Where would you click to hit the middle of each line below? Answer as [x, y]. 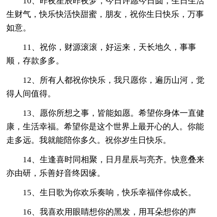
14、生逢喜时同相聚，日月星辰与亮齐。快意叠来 [114, 159]
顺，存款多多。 [35, 61]
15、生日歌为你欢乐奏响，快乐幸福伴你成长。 [110, 192]
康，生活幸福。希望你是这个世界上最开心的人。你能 [105, 126]
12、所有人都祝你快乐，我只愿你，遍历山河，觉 [114, 80]
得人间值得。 [31, 93]
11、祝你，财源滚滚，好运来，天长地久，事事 [110, 47]
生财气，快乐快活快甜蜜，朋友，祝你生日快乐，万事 [105, 14]
